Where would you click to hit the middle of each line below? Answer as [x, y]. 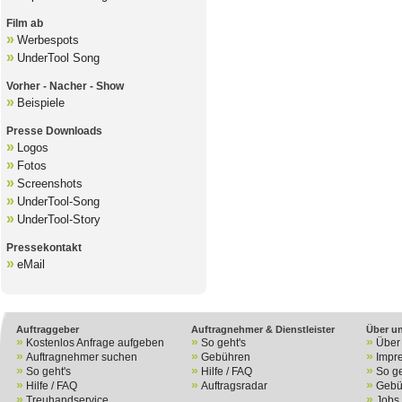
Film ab [24, 23]
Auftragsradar [234, 386]
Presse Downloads [54, 131]
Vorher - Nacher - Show [65, 86]
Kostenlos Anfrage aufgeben [95, 343]
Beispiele [40, 103]
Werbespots [48, 40]
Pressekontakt [44, 248]
